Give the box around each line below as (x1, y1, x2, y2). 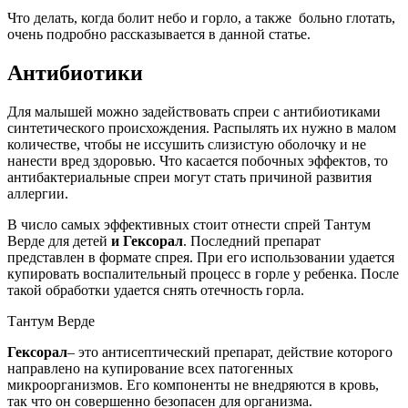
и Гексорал (111, 233, 183, 250)
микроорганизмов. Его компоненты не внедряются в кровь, (7, 377, 379, 393)
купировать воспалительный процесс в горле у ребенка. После (7, 266, 399, 282)
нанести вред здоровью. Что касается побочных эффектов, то (7, 153, 388, 169)
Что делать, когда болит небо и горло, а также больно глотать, (7, 10, 395, 26)
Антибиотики (7, 61, 143, 86)
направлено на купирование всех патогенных (7, 361, 293, 377)
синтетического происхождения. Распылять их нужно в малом (7, 120, 396, 137)
